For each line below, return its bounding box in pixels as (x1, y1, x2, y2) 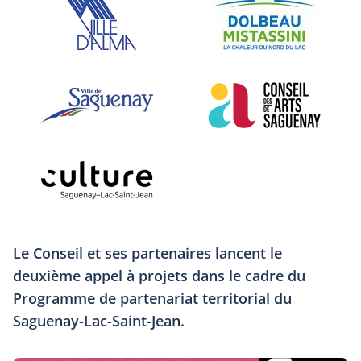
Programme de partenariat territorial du (13, 288, 292, 308)
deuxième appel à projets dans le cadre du (13, 266, 305, 285)
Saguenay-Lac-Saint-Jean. (13, 311, 185, 330)
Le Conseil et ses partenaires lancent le (13, 243, 282, 263)
